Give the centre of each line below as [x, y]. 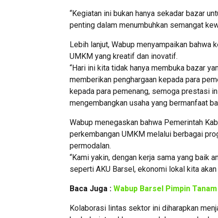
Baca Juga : [91, 189]
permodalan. [90, 146]
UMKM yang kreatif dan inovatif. [124, 56]
